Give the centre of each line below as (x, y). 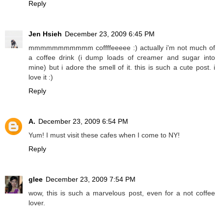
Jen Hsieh (45, 34)
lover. (37, 203)
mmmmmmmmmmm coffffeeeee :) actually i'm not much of (122, 47)
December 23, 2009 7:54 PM (91, 179)
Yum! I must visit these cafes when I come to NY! (104, 135)
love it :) (41, 77)
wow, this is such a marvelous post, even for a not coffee (122, 193)
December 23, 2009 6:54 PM (83, 121)
